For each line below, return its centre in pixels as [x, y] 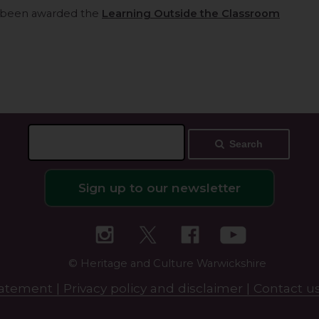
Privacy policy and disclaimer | [158, 288]
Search [246, 144]
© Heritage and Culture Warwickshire [168, 263]
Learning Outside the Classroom [191, 14]
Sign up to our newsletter [159, 188]
